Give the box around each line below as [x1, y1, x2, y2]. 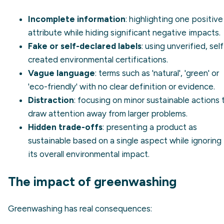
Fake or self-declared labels [28, 40, 141, 51]
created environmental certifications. [28, 54, 168, 64]
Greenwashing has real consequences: [8, 203, 152, 213]
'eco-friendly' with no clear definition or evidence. [28, 81, 215, 91]
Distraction [28, 94, 74, 105]
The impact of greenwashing [8, 173, 176, 189]
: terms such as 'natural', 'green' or [95, 67, 219, 78]
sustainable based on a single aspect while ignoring [28, 135, 221, 145]
